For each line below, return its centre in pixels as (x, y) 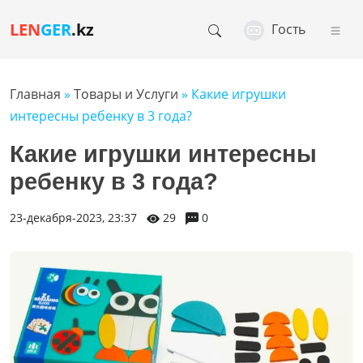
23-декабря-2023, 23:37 (73, 218)
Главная (35, 94)
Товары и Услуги (126, 94)
